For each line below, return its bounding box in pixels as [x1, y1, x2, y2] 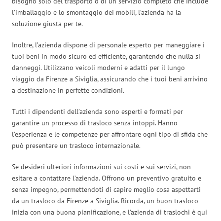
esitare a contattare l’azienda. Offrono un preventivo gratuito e [12, 173, 201, 183]
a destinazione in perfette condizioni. [12, 85, 124, 95]
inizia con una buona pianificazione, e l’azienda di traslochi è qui [12, 207, 207, 217]
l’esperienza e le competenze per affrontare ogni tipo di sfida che [12, 129, 208, 139]
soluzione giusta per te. [12, 19, 83, 28]
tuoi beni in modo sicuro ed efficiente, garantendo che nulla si [12, 51, 200, 61]
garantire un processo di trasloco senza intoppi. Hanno [12, 118, 178, 127]
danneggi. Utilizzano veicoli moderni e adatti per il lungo [12, 63, 185, 72]
